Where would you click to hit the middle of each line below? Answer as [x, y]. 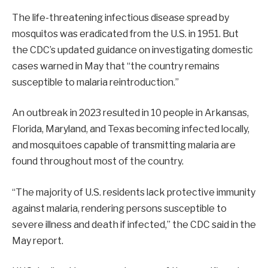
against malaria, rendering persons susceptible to [119, 208]
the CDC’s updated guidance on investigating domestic [133, 50]
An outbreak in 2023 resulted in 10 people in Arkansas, [130, 113]
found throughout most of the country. [98, 162]
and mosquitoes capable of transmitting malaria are [124, 145]
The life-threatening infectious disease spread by [121, 17]
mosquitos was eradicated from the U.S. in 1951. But [125, 33]
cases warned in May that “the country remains [116, 66]
